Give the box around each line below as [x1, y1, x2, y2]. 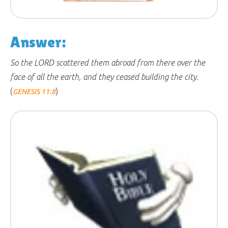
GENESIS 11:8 [13, 88, 55, 96]
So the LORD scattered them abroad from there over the [10, 58, 205, 67]
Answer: [10, 33, 66, 51]
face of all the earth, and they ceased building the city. [10, 72, 198, 81]
